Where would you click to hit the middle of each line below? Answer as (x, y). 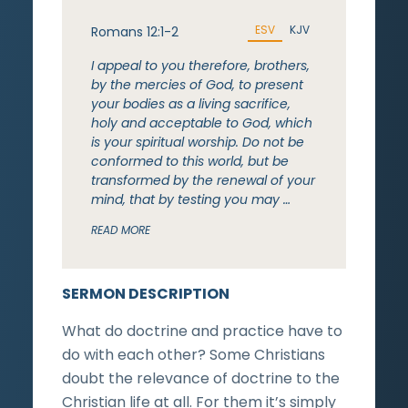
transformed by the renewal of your (203, 180)
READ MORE (121, 229)
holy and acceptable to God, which (202, 122)
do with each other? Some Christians (194, 354)
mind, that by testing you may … (191, 199)
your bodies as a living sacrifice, (191, 103)
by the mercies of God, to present (197, 84)
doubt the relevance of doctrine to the (201, 378)
